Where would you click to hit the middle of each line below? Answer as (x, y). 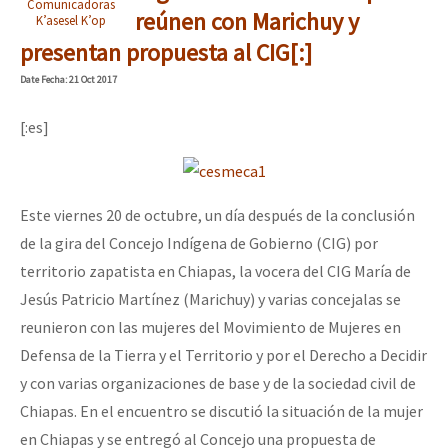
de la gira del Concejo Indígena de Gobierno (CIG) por (199, 243)
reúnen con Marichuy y (246, 22)
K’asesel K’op (71, 20)
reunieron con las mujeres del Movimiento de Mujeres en (210, 327)
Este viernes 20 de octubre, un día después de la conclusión (217, 215)
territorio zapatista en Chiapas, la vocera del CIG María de (215, 271)
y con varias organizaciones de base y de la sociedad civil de (218, 383)
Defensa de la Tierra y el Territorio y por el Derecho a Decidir (223, 355)
